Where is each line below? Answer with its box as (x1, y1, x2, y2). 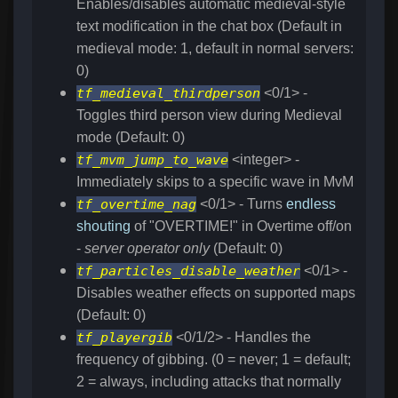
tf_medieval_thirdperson (76, 85, 260, 102)
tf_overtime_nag (76, 196, 196, 213)
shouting (76, 219, 131, 235)
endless (286, 196, 336, 212)
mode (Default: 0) (76, 130, 185, 146)
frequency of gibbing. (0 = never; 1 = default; (76, 352, 351, 368)
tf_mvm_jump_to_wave (76, 152, 228, 169)
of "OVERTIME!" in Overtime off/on (131, 219, 352, 235)
